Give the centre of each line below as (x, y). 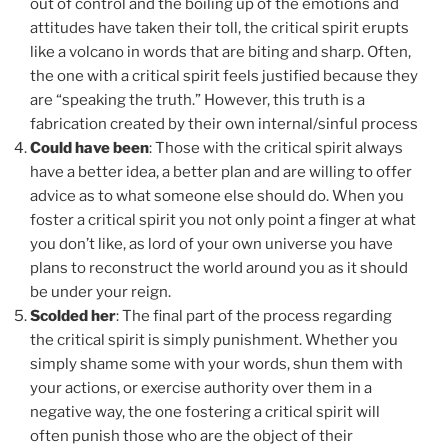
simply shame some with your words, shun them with (216, 364)
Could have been (89, 148)
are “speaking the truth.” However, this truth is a (197, 100)
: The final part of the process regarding (254, 316)
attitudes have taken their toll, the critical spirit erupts (219, 28)
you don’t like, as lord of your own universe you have (211, 244)
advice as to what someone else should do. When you (217, 196)
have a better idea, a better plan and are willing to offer (221, 172)
